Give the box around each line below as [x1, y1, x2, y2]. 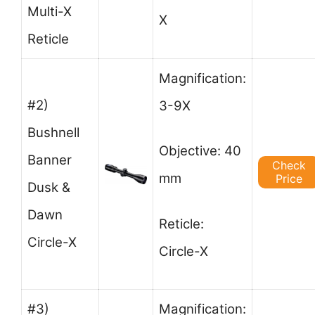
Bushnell [27, 124, 79, 141]
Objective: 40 [159, 143, 241, 160]
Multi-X [27, 3, 72, 20]
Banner [27, 151, 72, 168]
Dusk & [27, 179, 70, 195]
